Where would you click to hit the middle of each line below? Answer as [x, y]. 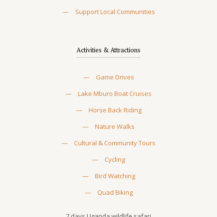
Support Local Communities [115, 12]
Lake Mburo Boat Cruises [115, 93]
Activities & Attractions [108, 50]
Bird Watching [115, 176]
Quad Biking [115, 192]
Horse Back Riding [115, 110]
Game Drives [115, 77]
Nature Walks [115, 126]
